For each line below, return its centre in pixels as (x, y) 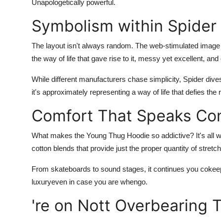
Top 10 (20, 33)
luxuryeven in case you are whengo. (90, 182)
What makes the (59, 135)
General (22, 8)
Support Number (39, 81)
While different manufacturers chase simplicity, (107, 79)
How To (22, 57)
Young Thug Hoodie (119, 135)
